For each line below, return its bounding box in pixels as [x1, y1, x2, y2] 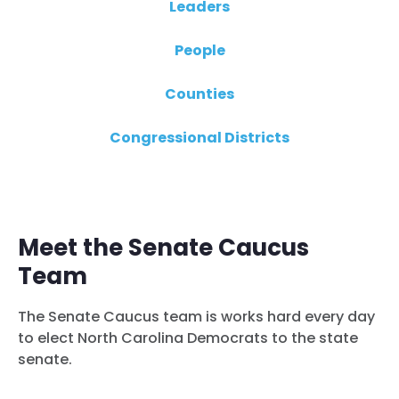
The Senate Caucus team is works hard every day [18, 306, 375, 328]
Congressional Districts [110, 127, 289, 149]
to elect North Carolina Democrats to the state [18, 328, 358, 349]
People [174, 40, 225, 61]
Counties [165, 84, 234, 105]
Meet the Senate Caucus [18, 232, 309, 265]
